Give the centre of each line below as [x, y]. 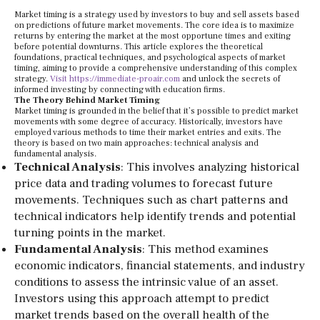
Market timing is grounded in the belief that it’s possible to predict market [156, 111]
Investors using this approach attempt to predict [142, 299]
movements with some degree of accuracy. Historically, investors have [149, 122]
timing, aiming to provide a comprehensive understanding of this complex [156, 68]
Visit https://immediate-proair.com [115, 79]
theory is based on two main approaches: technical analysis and [136, 143]
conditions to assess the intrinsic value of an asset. [146, 282]
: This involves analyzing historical [210, 167]
